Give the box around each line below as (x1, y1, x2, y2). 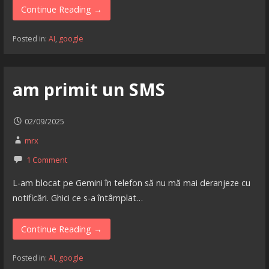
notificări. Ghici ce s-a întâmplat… (12, 192, 143, 204)
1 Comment (26, 154, 67, 165)
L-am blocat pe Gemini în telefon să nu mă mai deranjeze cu (12, 177, 250, 189)
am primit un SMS (12, 77, 165, 101)
